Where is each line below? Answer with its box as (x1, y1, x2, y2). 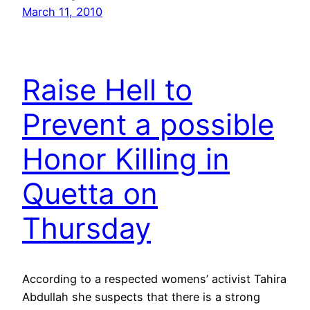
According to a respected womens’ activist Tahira (22, 272, 286, 286)
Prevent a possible (22, 107, 274, 143)
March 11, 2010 (22, 5, 102, 19)
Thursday (22, 210, 151, 246)
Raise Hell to (22, 72, 192, 108)
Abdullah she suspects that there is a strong (22, 290, 260, 304)
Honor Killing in (22, 141, 230, 177)
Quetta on (22, 176, 158, 212)
